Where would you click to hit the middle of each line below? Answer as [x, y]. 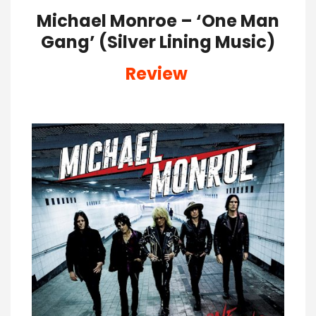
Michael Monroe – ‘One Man [158, 21]
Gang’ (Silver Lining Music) [158, 42]
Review [158, 74]
